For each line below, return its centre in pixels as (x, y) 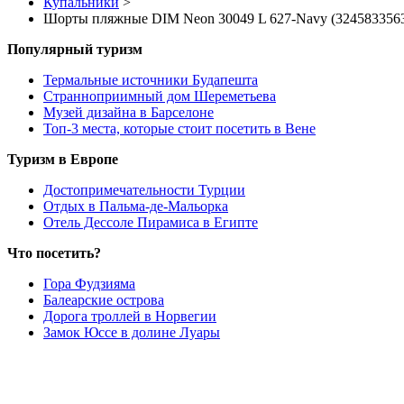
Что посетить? (54, 253)
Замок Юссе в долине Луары (132, 333)
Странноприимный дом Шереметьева (160, 96)
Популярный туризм (75, 50)
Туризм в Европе (63, 160)
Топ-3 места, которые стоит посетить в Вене (179, 129)
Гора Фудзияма (89, 284)
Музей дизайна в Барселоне (129, 113)
